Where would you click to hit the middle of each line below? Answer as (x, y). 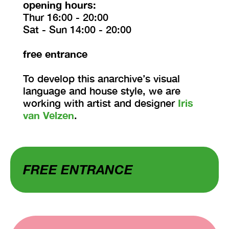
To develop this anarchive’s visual (101, 78)
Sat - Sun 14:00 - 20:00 (77, 29)
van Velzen (49, 115)
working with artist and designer (100, 102)
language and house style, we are (102, 90)
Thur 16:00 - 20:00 (66, 17)
